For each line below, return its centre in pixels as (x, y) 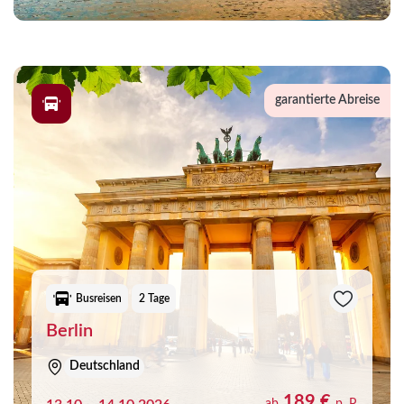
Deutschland (104, 367)
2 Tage (154, 298)
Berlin (69, 331)
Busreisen (98, 298)
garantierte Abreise (327, 100)
